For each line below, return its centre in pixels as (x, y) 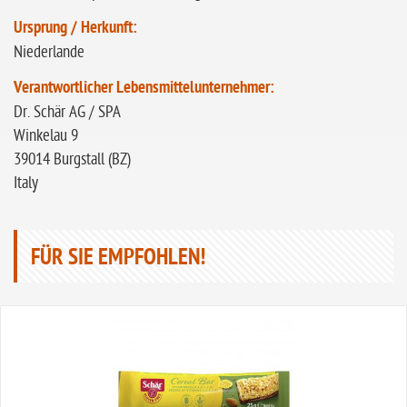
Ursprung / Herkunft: (75, 29)
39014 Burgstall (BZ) (72, 159)
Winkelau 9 (46, 136)
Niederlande (49, 52)
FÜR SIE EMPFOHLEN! (118, 259)
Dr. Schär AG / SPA (67, 112)
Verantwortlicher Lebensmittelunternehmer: (144, 89)
